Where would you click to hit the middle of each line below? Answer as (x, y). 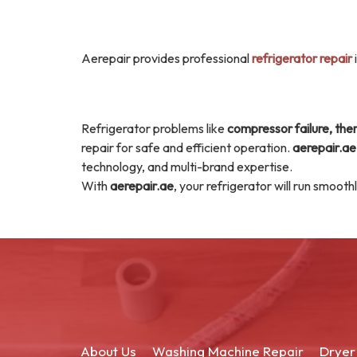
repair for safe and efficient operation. (187, 147)
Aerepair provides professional (167, 58)
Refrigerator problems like (154, 128)
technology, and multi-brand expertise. (187, 167)
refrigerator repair (302, 58)
